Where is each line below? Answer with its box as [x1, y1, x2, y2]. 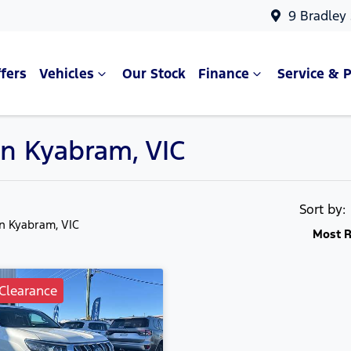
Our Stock [121, 64, 186, 82]
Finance [197, 64, 249, 82]
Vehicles [38, 64, 94, 82]
